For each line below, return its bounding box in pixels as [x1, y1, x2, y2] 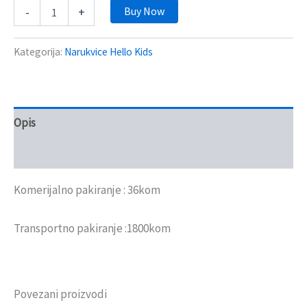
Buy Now [124, 3, 165, 18]
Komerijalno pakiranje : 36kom [14, 182, 160, 198]
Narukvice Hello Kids [64, 45, 153, 59]
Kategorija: [14, 45, 64, 59]
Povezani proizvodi [14, 286, 107, 302]
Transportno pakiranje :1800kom [14, 220, 171, 236]
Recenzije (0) [14, 145, 77, 161]
